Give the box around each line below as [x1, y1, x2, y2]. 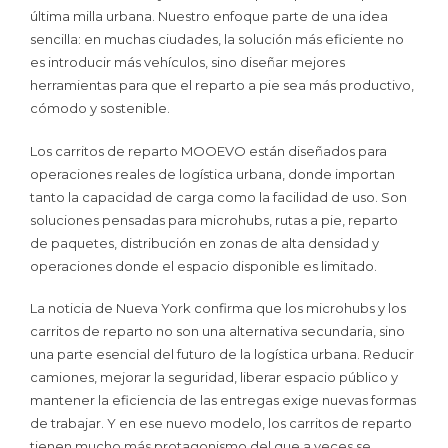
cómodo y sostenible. [30, 100, 170, 117]
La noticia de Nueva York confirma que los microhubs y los [30, 300, 406, 317]
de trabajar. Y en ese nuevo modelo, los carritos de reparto [30, 415, 412, 432]
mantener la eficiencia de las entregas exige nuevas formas [30, 392, 416, 409]
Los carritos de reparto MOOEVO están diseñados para [30, 142, 387, 159]
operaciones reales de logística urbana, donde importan [30, 165, 395, 182]
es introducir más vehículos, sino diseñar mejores [30, 54, 345, 71]
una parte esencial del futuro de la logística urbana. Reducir [30, 346, 414, 363]
